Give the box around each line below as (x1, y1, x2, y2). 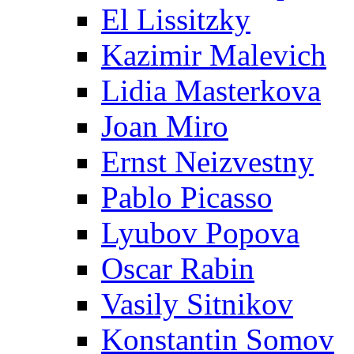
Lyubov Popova (101, 216, 299, 250)
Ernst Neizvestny (101, 145, 314, 179)
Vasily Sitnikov (101, 287, 293, 321)
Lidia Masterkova (101, 73, 321, 107)
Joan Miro (101, 109, 228, 143)
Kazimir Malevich (101, 38, 326, 72)
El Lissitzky (101, 2, 250, 36)
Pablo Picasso (101, 180, 273, 214)
